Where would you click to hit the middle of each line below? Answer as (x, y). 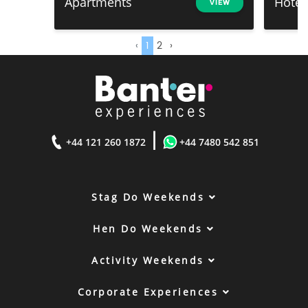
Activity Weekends (150, 260)
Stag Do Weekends (150, 197)
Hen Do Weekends (150, 229)
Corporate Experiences (150, 292)
